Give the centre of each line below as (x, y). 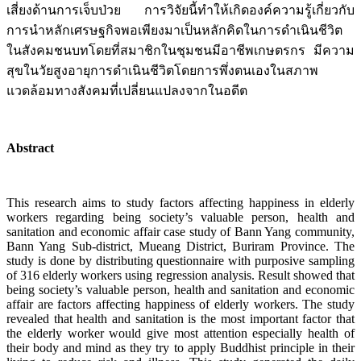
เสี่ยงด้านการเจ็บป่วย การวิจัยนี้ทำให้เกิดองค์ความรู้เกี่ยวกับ (180, 10)
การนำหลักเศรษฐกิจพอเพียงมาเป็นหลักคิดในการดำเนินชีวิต (174, 31)
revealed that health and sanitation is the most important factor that (180, 319)
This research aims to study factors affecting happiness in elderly (180, 203)
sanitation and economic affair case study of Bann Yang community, (180, 232)
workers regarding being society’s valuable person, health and (180, 218)
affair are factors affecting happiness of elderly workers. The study (180, 305)
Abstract (30, 148)
